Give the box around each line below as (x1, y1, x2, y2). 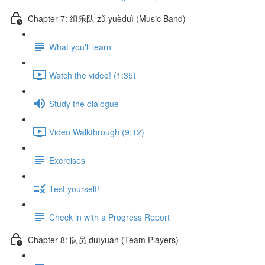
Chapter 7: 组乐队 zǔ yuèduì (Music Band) (28, 12, 186, 24)
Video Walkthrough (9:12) (49, 125, 144, 138)
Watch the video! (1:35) (49, 69, 136, 81)
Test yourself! (49, 182, 99, 195)
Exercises (49, 154, 85, 166)
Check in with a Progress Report (49, 211, 170, 223)
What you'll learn (49, 40, 111, 53)
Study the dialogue (49, 97, 119, 109)
